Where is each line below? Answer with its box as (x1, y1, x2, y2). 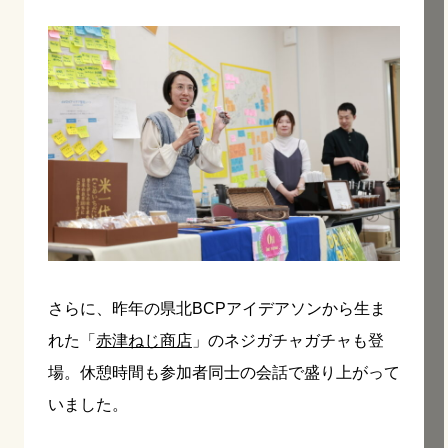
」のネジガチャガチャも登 (192, 331, 384, 349)
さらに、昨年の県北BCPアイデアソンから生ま (48, 299, 386, 317)
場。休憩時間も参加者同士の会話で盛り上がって (48, 363, 400, 381)
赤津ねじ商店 (96, 331, 192, 349)
